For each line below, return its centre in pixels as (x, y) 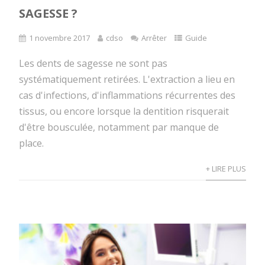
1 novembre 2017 (60, 38)
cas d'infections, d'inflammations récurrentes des (127, 96)
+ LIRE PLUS (226, 169)
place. (32, 143)
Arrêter (154, 38)
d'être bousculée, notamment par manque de (119, 127)
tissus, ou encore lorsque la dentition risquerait (124, 112)
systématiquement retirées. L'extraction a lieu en (127, 80)
